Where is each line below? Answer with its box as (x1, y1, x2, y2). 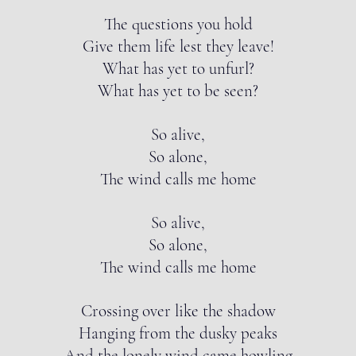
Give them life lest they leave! (82, 37, 274, 56)
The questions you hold (103, 14, 253, 34)
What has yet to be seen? (98, 81, 258, 101)
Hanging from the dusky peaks (79, 323, 277, 343)
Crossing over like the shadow (80, 301, 276, 321)
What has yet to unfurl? (102, 59, 254, 79)
